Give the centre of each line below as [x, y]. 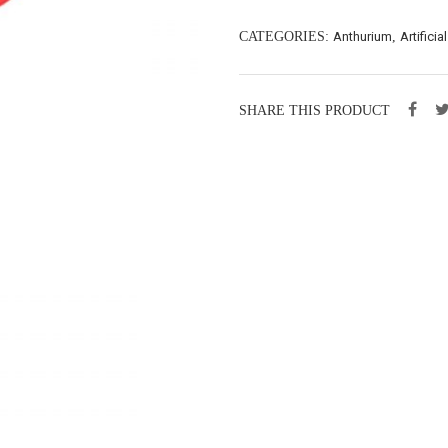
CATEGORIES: [286, 36]
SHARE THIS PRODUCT [314, 110]
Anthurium [362, 36]
